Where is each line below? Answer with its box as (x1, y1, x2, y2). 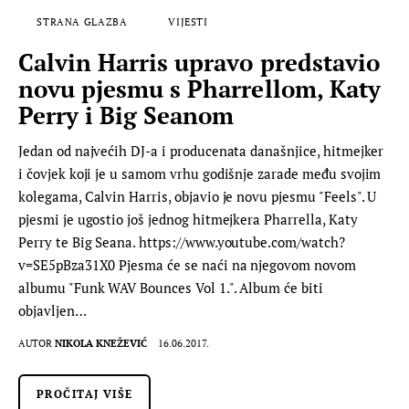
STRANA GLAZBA (37, 15, 128, 28)
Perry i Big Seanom (18, 99, 235, 131)
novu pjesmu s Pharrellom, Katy (18, 72, 381, 104)
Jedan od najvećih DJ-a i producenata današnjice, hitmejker (18, 141, 384, 160)
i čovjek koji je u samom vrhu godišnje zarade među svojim (18, 163, 382, 183)
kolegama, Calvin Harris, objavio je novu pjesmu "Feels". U (18, 186, 377, 205)
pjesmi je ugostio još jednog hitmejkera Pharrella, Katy (18, 209, 358, 228)
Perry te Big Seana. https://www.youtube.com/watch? (18, 232, 345, 251)
